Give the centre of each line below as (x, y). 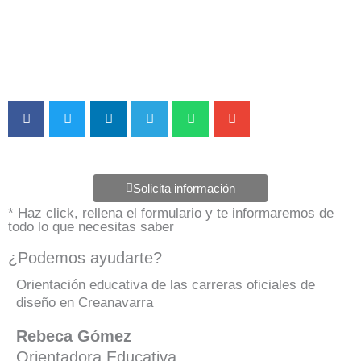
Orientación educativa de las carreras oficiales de (166, 285)
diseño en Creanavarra (85, 303)
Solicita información (184, 189)
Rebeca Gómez (74, 336)
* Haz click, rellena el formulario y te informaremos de (171, 214)
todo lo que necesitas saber (91, 227)
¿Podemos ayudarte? (85, 258)
